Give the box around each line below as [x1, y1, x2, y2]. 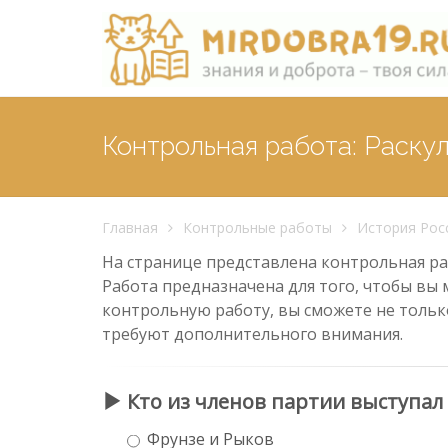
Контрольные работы [183, 218, 332, 237]
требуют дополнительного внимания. [102, 322, 403, 345]
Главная [102, 218, 158, 237]
